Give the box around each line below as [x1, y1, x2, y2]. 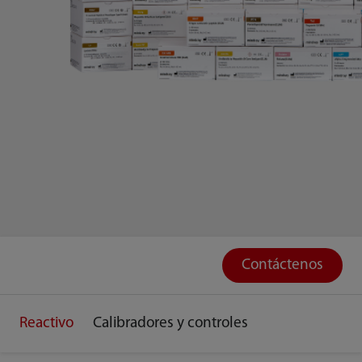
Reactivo [19, 316, 74, 332]
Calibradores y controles [92, 316, 248, 332]
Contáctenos [242, 257, 324, 273]
